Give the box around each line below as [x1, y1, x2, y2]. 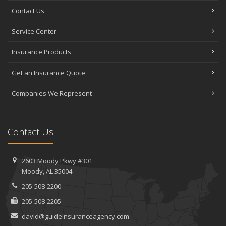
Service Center [12, 26, 56, 36]
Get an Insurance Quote [12, 68, 85, 77]
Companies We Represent [12, 88, 92, 98]
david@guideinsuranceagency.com [21, 211, 129, 221]
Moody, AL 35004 [21, 166, 72, 176]
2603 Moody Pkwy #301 [21, 156, 92, 165]
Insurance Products [12, 47, 71, 56]
